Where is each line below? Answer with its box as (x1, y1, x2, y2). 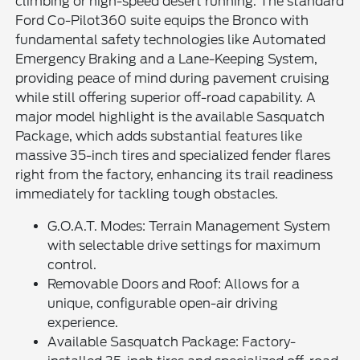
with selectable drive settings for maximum (47, 237, 321, 253)
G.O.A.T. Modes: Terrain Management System (47, 218, 331, 234)
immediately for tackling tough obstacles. (15, 186, 279, 202)
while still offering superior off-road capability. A (15, 89, 317, 105)
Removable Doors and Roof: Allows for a (47, 276, 301, 292)
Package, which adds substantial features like (15, 128, 303, 144)
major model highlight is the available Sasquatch (15, 108, 325, 125)
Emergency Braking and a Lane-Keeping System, (15, 51, 318, 67)
